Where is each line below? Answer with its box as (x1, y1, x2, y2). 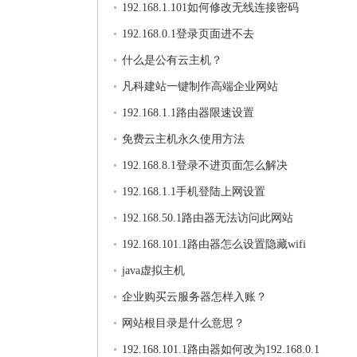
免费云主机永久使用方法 (122, 133, 245, 145)
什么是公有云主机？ (122, 54, 222, 66)
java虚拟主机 (122, 265, 185, 277)
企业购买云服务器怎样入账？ (122, 291, 267, 303)
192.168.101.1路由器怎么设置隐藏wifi (122, 238, 306, 250)
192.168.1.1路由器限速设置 (122, 107, 254, 119)
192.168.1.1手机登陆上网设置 (122, 186, 265, 198)
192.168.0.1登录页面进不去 (122, 28, 254, 40)
